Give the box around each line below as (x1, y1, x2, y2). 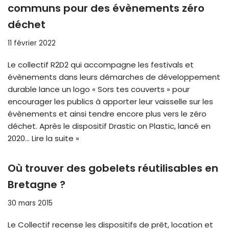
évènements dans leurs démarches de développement (8, 72, 220, 83)
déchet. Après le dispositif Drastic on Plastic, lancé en (8, 121, 211, 132)
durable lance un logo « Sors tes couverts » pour (8, 84, 190, 95)
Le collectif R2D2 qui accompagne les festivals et (8, 59, 194, 71)
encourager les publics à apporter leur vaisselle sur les (8, 96, 213, 107)
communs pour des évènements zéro (8, 1, 204, 16)
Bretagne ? (8, 177, 65, 192)
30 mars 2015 (8, 198, 53, 209)
